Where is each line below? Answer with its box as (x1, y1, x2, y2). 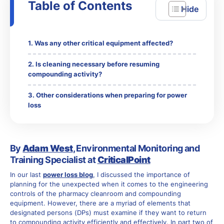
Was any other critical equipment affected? (34, 39, 173, 47)
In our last (10, 171, 43, 179)
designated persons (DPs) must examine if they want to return (10, 209, 206, 217)
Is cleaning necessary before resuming (35, 60, 159, 68)
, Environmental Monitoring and (72, 143, 200, 154)
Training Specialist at (10, 154, 97, 165)
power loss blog (43, 171, 93, 179)
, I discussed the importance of (93, 171, 190, 179)
